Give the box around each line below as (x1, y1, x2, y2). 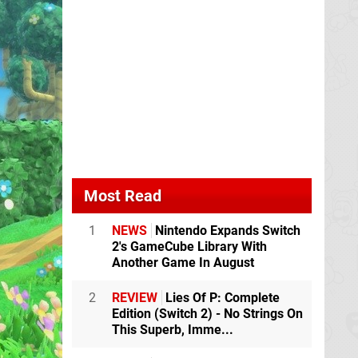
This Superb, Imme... (112, 322, 233, 337)
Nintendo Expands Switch (152, 223, 300, 238)
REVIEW (112, 290, 157, 305)
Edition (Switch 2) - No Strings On (112, 306, 303, 321)
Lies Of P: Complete (162, 290, 280, 305)
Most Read (84, 186, 161, 205)
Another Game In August (112, 255, 254, 270)
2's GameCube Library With (112, 239, 267, 254)
